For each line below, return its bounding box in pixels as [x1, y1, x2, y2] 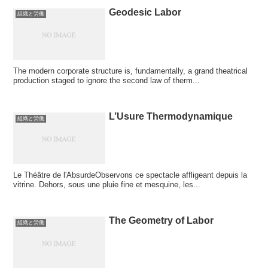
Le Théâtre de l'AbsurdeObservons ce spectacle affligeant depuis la [13, 170, 248, 180]
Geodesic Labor [109, 7, 182, 17]
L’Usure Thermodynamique [109, 111, 233, 121]
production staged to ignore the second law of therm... [13, 75, 200, 85]
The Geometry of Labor [109, 215, 214, 226]
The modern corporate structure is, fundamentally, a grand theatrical [13, 66, 248, 75]
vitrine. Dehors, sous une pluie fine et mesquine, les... [13, 180, 201, 190]
